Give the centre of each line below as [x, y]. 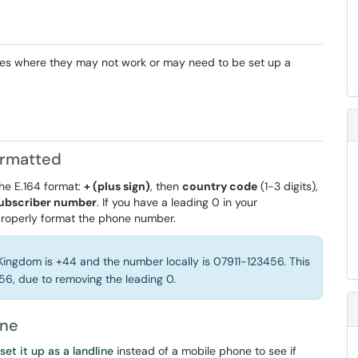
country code [220, 186]
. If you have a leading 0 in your [177, 202]
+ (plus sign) [117, 186]
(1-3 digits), [288, 186]
